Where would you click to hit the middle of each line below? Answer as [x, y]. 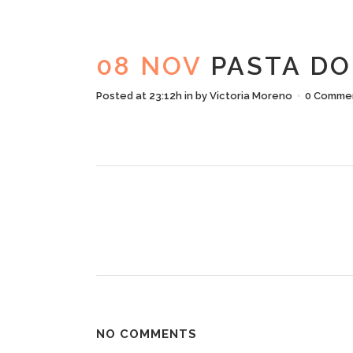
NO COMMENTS [147, 334]
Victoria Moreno [251, 96]
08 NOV [149, 66]
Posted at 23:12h [139, 96]
